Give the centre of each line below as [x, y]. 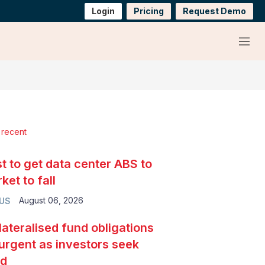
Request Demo [214, 11]
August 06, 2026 [51, 200]
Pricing [149, 11]
